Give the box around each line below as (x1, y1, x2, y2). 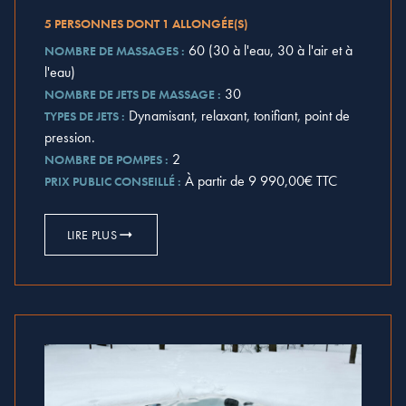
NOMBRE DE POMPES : (44, 150, 169, 168)
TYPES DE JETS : (44, 107, 125, 124)
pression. (44, 127, 95, 147)
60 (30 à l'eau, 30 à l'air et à (188, 40, 353, 60)
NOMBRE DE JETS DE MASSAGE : (44, 85, 221, 102)
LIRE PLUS (67, 226, 118, 243)
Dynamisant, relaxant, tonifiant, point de (129, 105, 350, 125)
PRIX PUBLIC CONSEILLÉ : (44, 172, 181, 189)
